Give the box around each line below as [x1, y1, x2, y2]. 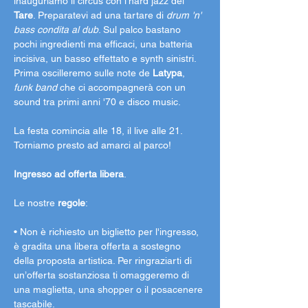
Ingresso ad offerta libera [14, 168, 124, 179]
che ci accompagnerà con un [60, 82, 188, 93]
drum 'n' [166, 10, 204, 21]
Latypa [153, 67, 182, 78]
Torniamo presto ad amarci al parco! [14, 140, 171, 151]
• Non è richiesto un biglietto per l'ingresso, [14, 226, 201, 237]
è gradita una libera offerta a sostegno [14, 241, 184, 252]
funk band [14, 82, 60, 93]
